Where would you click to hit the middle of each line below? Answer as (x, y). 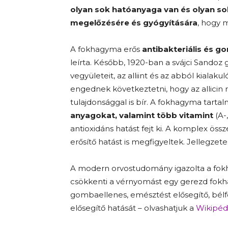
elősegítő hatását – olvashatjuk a (133, 208)
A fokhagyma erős (106, 49)
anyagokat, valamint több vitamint (142, 115)
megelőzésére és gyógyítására (134, 23)
